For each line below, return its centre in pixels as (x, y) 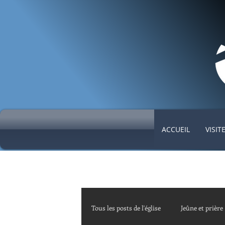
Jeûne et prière (202, 208)
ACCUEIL (176, 129)
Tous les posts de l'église (126, 208)
